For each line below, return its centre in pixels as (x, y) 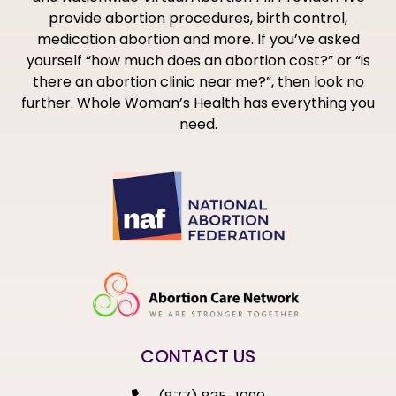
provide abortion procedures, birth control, (198, 19)
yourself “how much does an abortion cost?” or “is (198, 61)
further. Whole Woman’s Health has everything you (198, 103)
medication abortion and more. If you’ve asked (198, 40)
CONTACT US (198, 356)
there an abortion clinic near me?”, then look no (198, 82)
